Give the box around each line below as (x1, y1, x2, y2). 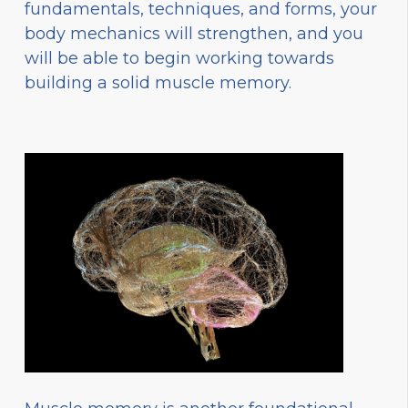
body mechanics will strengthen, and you (25, 23, 363, 44)
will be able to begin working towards (25, 47, 334, 68)
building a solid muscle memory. (25, 72, 291, 93)
